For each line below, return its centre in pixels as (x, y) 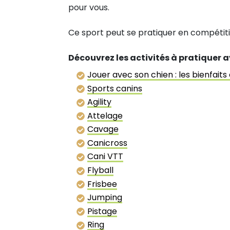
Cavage (103, 129)
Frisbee (102, 184)
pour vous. (89, 7)
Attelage (105, 116)
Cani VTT (105, 157)
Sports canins (115, 88)
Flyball (100, 170)
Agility (99, 102)
